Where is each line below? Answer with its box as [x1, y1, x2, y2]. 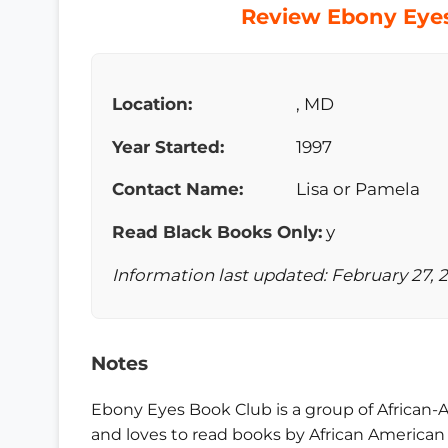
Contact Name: [112, 179, 243, 200]
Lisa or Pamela [292, 179, 420, 200]
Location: [112, 93, 192, 114]
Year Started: [112, 136, 224, 157]
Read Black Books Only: [112, 222, 322, 243]
